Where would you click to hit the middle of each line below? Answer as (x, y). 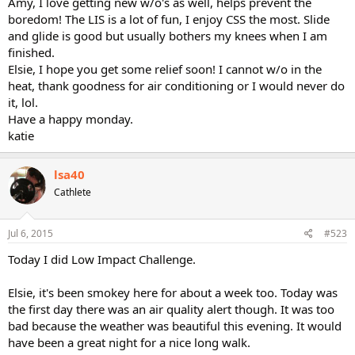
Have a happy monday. (71, 119)
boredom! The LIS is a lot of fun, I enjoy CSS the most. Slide (169, 19)
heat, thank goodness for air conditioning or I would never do (176, 86)
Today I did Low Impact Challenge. (102, 259)
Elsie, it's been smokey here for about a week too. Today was (173, 292)
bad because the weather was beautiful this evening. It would (175, 325)
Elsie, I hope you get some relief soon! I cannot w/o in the (165, 69)
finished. (31, 52)
